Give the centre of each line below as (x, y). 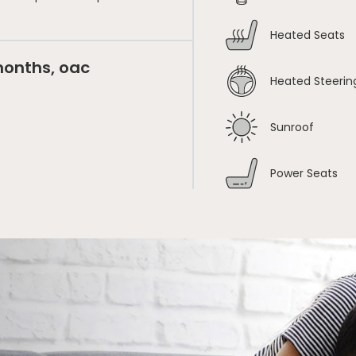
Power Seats (304, 173)
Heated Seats (308, 35)
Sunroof (292, 127)
